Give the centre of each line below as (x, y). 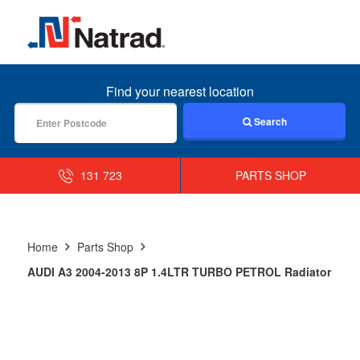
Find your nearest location (180, 91)
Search (269, 121)
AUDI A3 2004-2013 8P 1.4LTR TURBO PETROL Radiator (179, 271)
